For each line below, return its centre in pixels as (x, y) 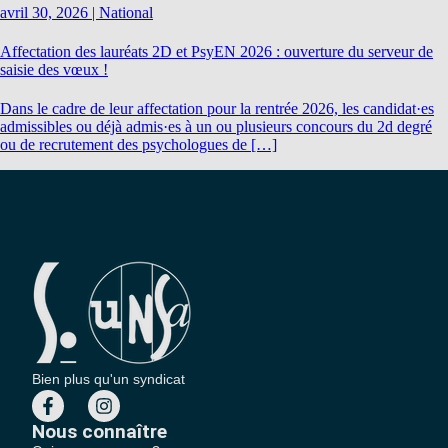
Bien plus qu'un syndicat (109, 378)
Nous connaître (100, 431)
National (126, 12)
